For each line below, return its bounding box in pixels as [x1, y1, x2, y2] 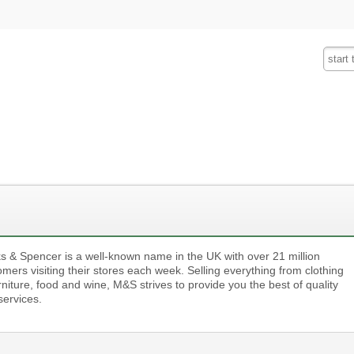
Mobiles [243, 125, 287, 137]
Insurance [141, 125, 195, 137]
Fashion [48, 125, 92, 137]
